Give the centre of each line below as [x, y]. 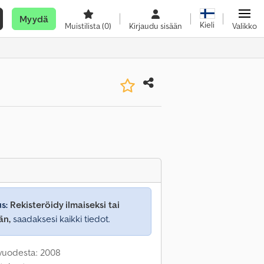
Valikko [245, 26]
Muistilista [83, 26]
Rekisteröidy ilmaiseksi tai [65, 204]
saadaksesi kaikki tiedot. [60, 219]
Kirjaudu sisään [156, 26]
